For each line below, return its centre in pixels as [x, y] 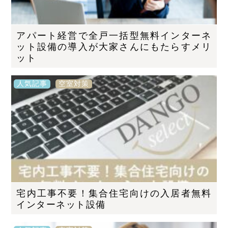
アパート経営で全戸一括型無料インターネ [114, 36]
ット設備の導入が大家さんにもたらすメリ [114, 47]
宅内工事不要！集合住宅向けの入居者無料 [114, 193]
